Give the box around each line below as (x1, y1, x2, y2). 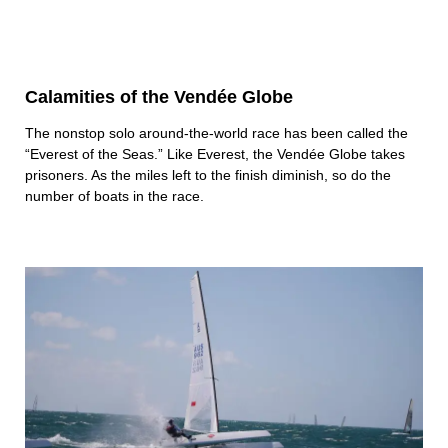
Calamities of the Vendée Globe (25, 87, 293, 108)
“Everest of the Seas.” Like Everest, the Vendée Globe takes (25, 146, 405, 163)
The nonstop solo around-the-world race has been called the (25, 125, 408, 142)
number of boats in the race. (25, 188, 204, 205)
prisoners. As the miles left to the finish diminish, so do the (25, 167, 391, 184)
